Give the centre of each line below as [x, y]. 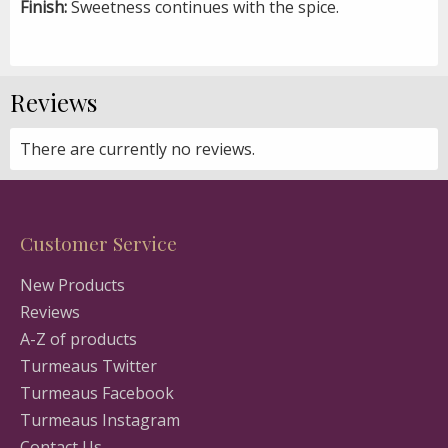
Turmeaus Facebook [97, 392]
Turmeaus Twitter [88, 365]
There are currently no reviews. [137, 148]
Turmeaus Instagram [100, 419]
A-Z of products [78, 338]
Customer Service [98, 242]
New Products [72, 284]
